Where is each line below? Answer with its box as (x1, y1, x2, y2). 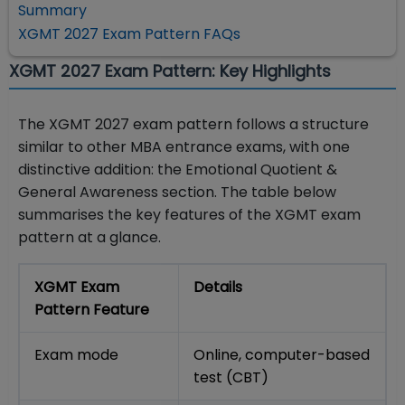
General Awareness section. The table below (18, 182, 336, 203)
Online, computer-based (193, 344, 370, 366)
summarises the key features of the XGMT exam (18, 204, 361, 226)
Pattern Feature (34, 299, 149, 321)
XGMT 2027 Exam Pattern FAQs (18, 24, 240, 45)
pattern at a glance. (18, 227, 161, 249)
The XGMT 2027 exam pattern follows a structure (18, 114, 369, 136)
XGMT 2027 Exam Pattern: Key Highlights (9, 60, 331, 83)
